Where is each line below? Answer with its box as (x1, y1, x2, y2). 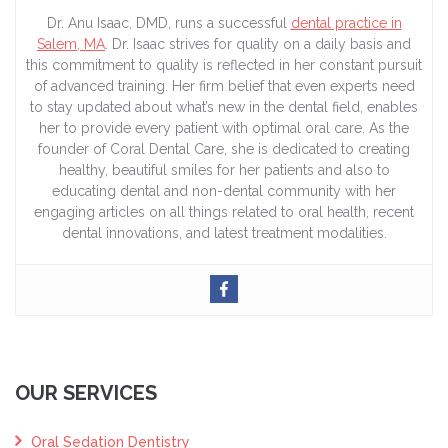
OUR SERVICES (15, 381, 157, 406)
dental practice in (290, 15, 402, 32)
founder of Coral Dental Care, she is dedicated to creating (38, 141, 410, 158)
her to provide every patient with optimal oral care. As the (39, 120, 409, 137)
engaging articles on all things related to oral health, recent (34, 204, 414, 221)
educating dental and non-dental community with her (52, 183, 396, 200)
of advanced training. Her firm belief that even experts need (33, 78, 415, 95)
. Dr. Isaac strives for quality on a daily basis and (105, 36, 411, 53)
